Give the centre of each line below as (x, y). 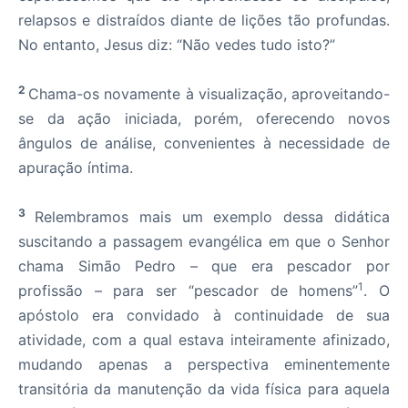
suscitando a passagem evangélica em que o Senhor (204, 241)
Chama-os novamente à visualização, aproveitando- (209, 94)
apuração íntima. (76, 168)
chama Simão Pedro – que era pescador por (204, 266)
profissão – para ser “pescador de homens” (189, 291)
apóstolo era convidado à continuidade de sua (204, 315)
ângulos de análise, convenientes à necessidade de (204, 143)
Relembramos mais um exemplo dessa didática (212, 217)
